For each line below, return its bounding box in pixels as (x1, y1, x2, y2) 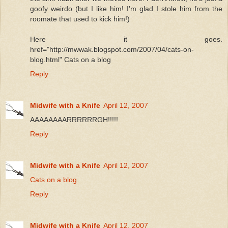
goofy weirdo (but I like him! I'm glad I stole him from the (30, 4, 222, 13)
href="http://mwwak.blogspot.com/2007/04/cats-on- (30, 45, 194, 53)
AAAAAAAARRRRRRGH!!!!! (30, 115, 118, 124)
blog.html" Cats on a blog (30, 55, 111, 64)
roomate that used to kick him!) (30, 14, 130, 23)
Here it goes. (30, 35, 222, 43)
